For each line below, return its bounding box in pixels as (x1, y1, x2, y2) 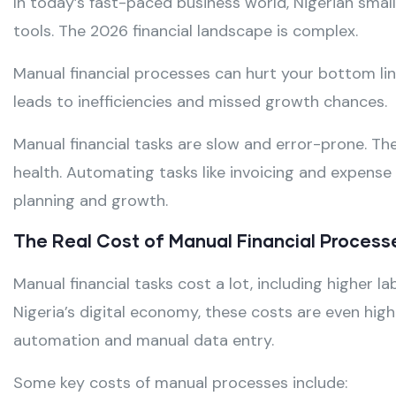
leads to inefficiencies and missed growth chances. (13, 91, 387, 113)
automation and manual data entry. (13, 330, 274, 352)
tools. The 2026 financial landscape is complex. (13, 20, 358, 42)
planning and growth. (13, 190, 168, 212)
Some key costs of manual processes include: (13, 372, 347, 394)
